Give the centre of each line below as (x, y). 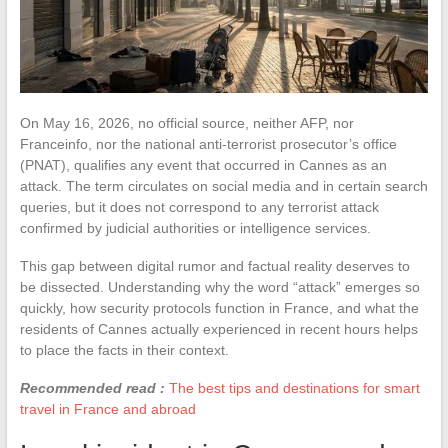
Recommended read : (92, 387)
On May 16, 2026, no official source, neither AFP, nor (186, 122)
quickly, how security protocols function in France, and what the (219, 307)
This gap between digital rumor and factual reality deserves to (214, 265)
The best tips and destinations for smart (294, 387)
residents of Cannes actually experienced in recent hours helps (218, 328)
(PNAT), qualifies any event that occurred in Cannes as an (203, 164)
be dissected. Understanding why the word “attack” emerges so (219, 286)
